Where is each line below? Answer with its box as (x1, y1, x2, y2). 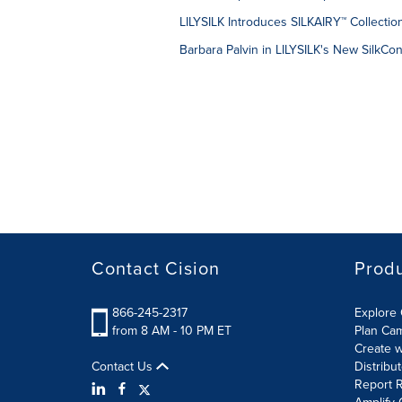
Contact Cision (92, 255, 220, 281)
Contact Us (92, 357, 156, 375)
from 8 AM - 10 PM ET (112, 321, 232, 339)
